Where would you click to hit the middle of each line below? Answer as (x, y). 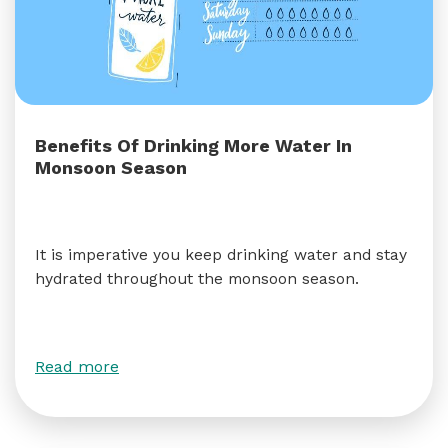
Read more (77, 366)
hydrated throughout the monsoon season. (197, 278)
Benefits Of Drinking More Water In (193, 145)
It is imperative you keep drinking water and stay (221, 254)
